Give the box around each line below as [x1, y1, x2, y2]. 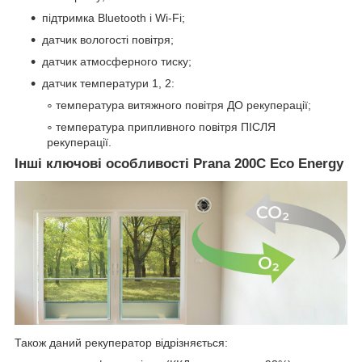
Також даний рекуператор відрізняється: [15, 335, 228, 349]
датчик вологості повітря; [42, 32, 174, 46]
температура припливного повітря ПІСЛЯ [56, 120, 276, 133]
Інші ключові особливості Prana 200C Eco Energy [15, 155, 343, 171]
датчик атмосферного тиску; [42, 54, 192, 68]
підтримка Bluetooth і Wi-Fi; [42, 11, 185, 24]
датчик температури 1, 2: [42, 76, 175, 90]
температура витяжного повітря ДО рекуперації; [56, 98, 311, 112]
